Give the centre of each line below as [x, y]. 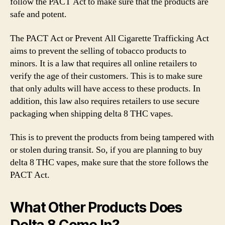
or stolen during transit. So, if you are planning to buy [106, 150]
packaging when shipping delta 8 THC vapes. [92, 114]
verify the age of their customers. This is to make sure [106, 76]
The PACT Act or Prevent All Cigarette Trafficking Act [109, 38]
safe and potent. [38, 14]
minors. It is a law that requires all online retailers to [103, 63]
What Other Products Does [96, 207]
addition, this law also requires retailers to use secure [105, 101]
